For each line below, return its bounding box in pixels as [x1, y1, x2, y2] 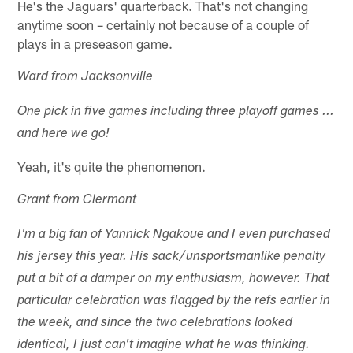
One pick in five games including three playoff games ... [17, 105, 335, 119]
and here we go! [17, 127, 110, 141]
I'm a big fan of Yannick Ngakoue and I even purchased [17, 228, 331, 242]
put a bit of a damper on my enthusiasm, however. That [17, 272, 330, 286]
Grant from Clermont [17, 193, 137, 207]
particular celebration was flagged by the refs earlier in [17, 294, 331, 308]
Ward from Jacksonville [17, 70, 154, 84]
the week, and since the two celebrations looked [17, 316, 293, 330]
